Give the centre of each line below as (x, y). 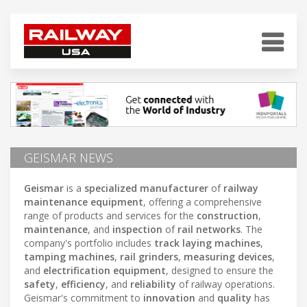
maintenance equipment (84, 201)
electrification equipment (105, 270)
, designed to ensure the (220, 270)
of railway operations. (225, 284)
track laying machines (207, 243)
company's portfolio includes (89, 243)
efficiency (83, 284)
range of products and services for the (110, 215)
